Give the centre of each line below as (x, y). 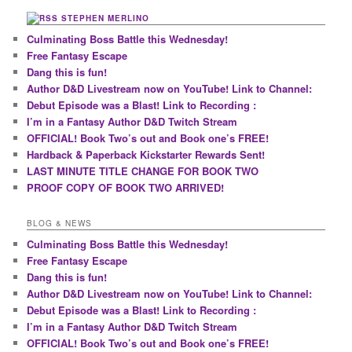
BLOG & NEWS (60, 223)
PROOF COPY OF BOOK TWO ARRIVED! (126, 188)
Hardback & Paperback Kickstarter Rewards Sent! (146, 155)
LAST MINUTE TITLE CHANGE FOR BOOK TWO (143, 171)
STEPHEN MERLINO (106, 18)
